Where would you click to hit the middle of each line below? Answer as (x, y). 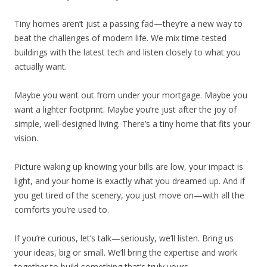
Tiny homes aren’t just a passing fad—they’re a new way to (128, 23)
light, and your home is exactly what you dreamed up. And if (130, 181)
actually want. (41, 66)
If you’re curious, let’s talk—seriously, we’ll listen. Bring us (124, 238)
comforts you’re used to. (62, 209)
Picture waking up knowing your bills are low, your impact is (129, 166)
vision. (26, 138)
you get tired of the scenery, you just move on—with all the (129, 195)
